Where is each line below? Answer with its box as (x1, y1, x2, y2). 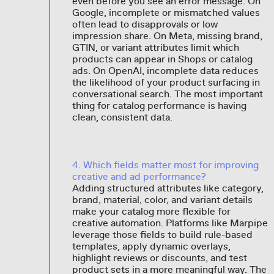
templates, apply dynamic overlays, (72, 240, 231, 253)
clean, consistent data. (72, 111, 172, 124)
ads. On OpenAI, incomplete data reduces (72, 64, 259, 77)
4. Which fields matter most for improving (72, 158, 259, 171)
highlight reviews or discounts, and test (72, 251, 247, 264)
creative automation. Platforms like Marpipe (72, 217, 268, 229)
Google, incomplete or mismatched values (72, 6, 260, 19)
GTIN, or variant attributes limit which (72, 41, 239, 54)
